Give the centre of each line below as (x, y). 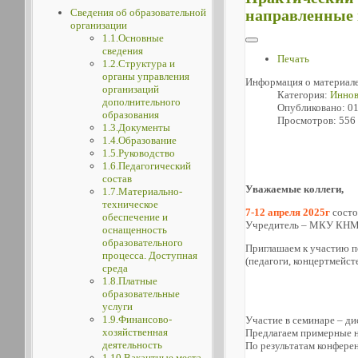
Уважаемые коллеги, (295, 189)
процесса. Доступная (149, 255)
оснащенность (134, 230)
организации (98, 25)
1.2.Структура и (138, 64)
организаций (130, 89)
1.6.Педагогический (146, 166)
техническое (130, 204)
